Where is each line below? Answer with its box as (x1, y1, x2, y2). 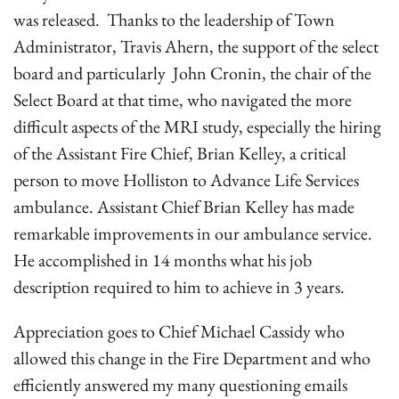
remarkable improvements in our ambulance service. (13, 222, 372, 245)
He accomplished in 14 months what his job (13, 248, 312, 272)
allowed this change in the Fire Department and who (13, 346, 370, 370)
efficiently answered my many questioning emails (13, 373, 347, 396)
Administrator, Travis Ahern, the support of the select (13, 35, 379, 58)
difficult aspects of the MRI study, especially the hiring (13, 115, 381, 138)
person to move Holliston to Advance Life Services (13, 168, 359, 191)
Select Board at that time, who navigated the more (13, 88, 352, 111)
